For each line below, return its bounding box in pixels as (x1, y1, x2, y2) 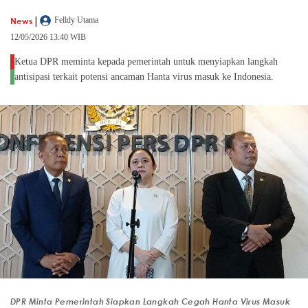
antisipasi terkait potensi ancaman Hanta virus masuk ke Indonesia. (14, 71, 276, 82)
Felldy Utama (54, 15, 98, 25)
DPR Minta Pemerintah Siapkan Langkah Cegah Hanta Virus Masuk (10, 295, 290, 307)
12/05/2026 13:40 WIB (10, 32, 86, 43)
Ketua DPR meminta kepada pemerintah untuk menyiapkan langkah (14, 56, 278, 67)
